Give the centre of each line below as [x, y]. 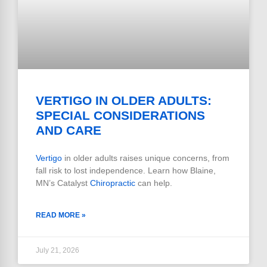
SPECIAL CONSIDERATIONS [120, 115]
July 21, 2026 [58, 250]
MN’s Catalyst [63, 183]
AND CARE [69, 130]
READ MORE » [61, 215]
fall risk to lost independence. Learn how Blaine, [126, 170]
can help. [154, 183]
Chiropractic [113, 183]
